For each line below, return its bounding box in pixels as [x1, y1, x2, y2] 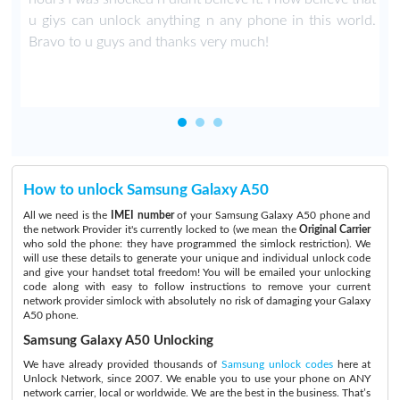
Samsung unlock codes [221, 358, 333, 370]
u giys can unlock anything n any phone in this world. [28, 13, 377, 28]
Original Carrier [299, 224, 371, 235]
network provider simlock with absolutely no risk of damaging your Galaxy [22, 296, 371, 306]
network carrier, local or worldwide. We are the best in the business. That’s [22, 387, 371, 398]
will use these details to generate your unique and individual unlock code [22, 253, 371, 263]
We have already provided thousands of [22, 358, 221, 370]
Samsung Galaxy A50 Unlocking [22, 333, 213, 347]
